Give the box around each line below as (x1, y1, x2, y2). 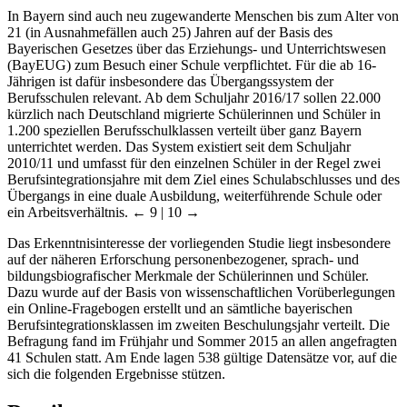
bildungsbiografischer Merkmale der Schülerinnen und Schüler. (7, 268, 369, 284)
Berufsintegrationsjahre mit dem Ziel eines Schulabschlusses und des (7, 172, 400, 188)
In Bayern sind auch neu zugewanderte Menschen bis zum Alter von (7, 8, 399, 25)
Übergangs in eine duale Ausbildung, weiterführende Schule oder (7, 188, 382, 204)
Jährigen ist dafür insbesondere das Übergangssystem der (7, 74, 333, 90)
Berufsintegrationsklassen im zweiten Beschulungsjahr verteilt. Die (7, 317, 390, 333)
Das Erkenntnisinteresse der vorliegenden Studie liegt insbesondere (7, 235, 391, 252)
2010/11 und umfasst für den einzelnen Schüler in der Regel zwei (7, 155, 381, 172)
